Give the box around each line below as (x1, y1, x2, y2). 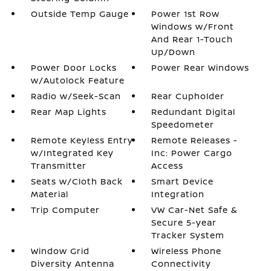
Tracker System (151, 229, 225, 241)
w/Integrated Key (30, 147, 114, 158)
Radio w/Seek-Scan (30, 90, 121, 102)
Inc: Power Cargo (151, 147, 233, 158)
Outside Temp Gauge (30, 8, 129, 19)
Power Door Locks (30, 62, 117, 73)
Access (151, 160, 184, 171)
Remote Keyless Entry (30, 134, 133, 146)
